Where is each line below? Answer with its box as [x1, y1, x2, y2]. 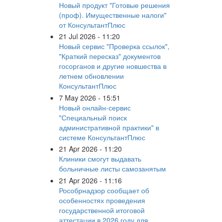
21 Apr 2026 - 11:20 [58, 144, 122, 154]
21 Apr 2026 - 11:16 [58, 175, 122, 185]
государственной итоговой [58, 205, 145, 215]
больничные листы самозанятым [58, 164, 166, 174]
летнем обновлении [58, 71, 124, 81]
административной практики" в [58, 122, 159, 132]
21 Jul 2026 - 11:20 [58, 31, 120, 42]
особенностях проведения [58, 195, 145, 205]
